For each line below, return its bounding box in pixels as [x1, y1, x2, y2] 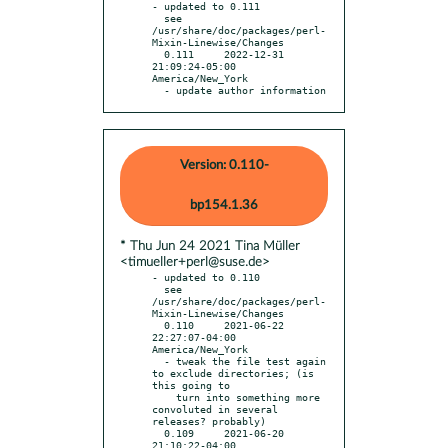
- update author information [164, 83, 326, 96]
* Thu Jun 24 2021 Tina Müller [120, 239, 300, 253]
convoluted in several [152, 402, 278, 415]
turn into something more [152, 390, 176, 403]
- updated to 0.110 [152, 270, 260, 283]
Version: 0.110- [179, 158, 269, 172]
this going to [152, 378, 230, 391]
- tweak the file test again [152, 354, 164, 367]
